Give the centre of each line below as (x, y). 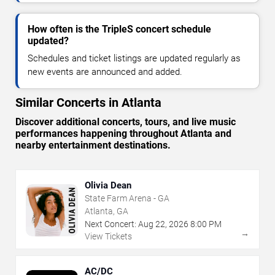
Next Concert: (110, 224)
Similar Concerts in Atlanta (88, 102)
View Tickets (108, 236)
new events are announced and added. (105, 72)
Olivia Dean (108, 185)
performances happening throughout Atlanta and (123, 133)
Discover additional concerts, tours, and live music (126, 122)
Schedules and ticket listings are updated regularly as (134, 58)
